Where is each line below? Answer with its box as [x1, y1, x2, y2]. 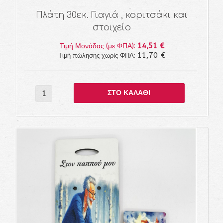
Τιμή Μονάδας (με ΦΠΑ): [59, 42, 137, 50]
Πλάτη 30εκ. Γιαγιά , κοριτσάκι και [36, 10, 188, 20]
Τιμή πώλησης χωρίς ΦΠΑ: [58, 52, 137, 59]
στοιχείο [93, 23, 131, 32]
